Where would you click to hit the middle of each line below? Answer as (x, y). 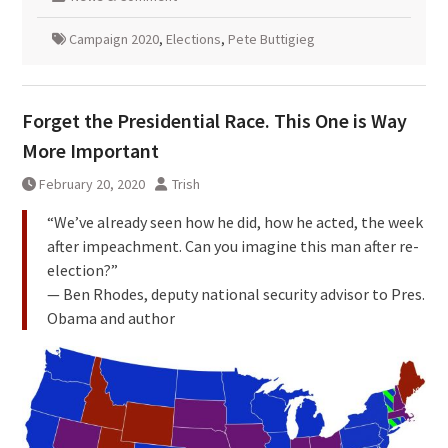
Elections (193, 39)
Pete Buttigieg (271, 39)
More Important (90, 151)
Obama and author (110, 318)
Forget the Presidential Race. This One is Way (214, 121)
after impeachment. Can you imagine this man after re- (232, 246)
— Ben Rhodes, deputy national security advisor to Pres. (235, 294)
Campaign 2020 (113, 39)
